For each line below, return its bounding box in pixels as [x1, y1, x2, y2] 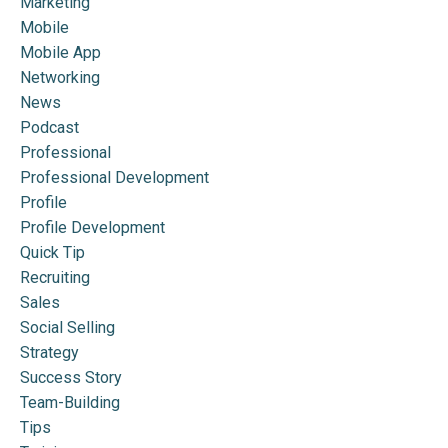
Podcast [20, 117, 79, 137]
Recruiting [20, 267, 90, 287]
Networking [20, 67, 100, 87]
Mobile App [20, 42, 101, 62]
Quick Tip [20, 242, 85, 262]
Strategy [20, 342, 79, 362]
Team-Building [20, 392, 120, 412]
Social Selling [20, 317, 115, 337]
